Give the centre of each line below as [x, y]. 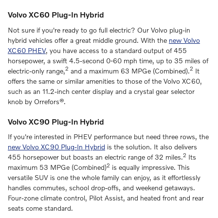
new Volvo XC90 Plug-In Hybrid [56, 147]
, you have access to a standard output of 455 [116, 50]
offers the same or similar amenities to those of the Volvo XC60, [105, 81]
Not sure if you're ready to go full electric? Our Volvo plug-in [99, 30]
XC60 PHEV [27, 50]
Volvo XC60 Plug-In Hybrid [56, 15]
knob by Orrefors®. [37, 101]
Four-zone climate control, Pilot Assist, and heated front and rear [106, 198]
